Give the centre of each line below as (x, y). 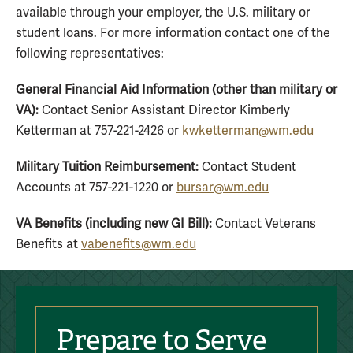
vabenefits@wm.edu (139, 244)
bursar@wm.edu (223, 188)
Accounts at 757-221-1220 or (96, 188)
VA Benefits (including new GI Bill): (114, 224)
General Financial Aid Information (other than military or (176, 90)
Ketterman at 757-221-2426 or (99, 131)
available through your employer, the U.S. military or (163, 13)
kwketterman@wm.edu (248, 131)
